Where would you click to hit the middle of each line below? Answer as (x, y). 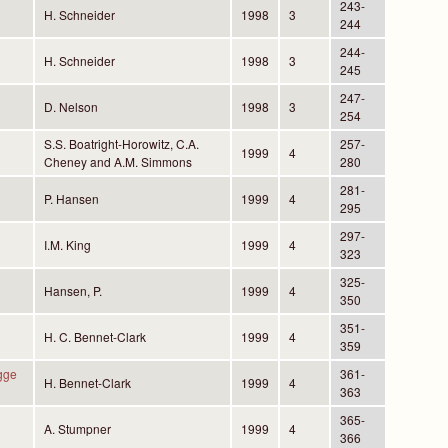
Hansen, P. (72, 291)
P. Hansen (71, 199)
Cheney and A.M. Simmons (117, 162)
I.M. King (67, 245)
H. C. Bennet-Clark (94, 337)
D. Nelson (70, 107)
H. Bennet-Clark (87, 383)
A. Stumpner (77, 429)
